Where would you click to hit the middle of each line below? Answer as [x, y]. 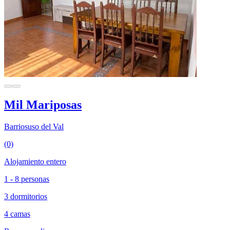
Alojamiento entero [35, 162]
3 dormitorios [26, 197]
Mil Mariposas [43, 105]
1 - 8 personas [27, 179]
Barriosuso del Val [34, 127]
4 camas [17, 214]
